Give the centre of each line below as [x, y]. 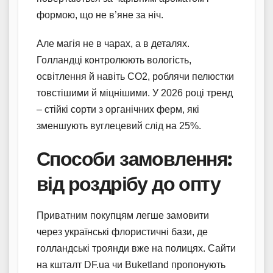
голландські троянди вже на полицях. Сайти [136, 248]
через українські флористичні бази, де [122, 232]
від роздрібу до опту [128, 184]
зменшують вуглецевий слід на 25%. [119, 126]
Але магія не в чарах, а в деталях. [113, 44]
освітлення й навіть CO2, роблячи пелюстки [135, 77]
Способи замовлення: [134, 159]
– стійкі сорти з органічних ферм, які [118, 110]
